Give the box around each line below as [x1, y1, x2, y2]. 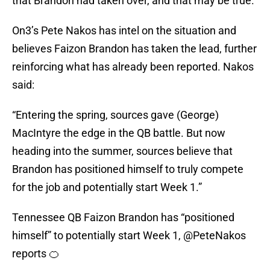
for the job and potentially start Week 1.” [12, 181, 202, 194]
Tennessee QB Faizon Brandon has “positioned [12, 211, 234, 224]
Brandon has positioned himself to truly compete [12, 163, 243, 176]
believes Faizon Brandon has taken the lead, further [12, 42, 257, 55]
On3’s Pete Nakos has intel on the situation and [12, 24, 236, 37]
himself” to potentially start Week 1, [12, 229, 183, 242]
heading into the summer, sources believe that [12, 145, 233, 158]
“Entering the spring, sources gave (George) [12, 108, 219, 122]
